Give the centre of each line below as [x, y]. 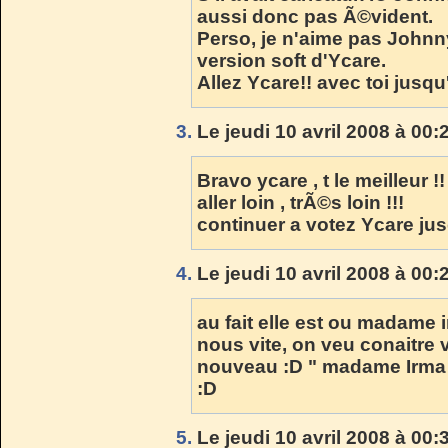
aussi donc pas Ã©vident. [315, 16]
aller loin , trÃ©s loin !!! [300, 202]
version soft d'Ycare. [291, 60]
